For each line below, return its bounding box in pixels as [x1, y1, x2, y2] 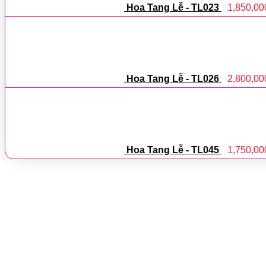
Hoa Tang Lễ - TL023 [126, 2, 219, 12]
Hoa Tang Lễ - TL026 [126, 73, 219, 84]
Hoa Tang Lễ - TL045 [126, 144, 219, 155]
